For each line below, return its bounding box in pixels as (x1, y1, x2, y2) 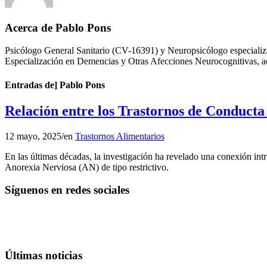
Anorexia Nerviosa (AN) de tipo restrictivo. (5, 162, 169, 172)
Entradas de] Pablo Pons (5, 79, 105, 90)
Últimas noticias (5, 249, 82, 262)
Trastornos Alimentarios (75, 131, 164, 141)
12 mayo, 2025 (5, 131, 61, 141)
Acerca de (5, 21, 55, 34)
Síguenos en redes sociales (5, 184, 129, 197)
